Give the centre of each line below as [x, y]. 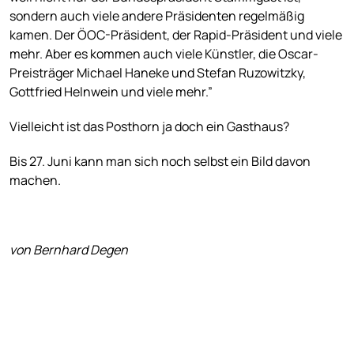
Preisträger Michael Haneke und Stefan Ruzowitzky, [158, 72]
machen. [35, 180]
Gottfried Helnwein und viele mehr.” [112, 91]
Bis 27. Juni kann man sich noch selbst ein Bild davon [160, 161]
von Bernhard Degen [69, 249]
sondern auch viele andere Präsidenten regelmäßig [157, 15]
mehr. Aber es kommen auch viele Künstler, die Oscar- [164, 53]
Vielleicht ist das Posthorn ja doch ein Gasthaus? [149, 126]
